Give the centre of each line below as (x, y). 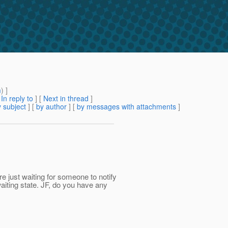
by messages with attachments (126, 107)
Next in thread (66, 98)
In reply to (17, 98)
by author (51, 107)
